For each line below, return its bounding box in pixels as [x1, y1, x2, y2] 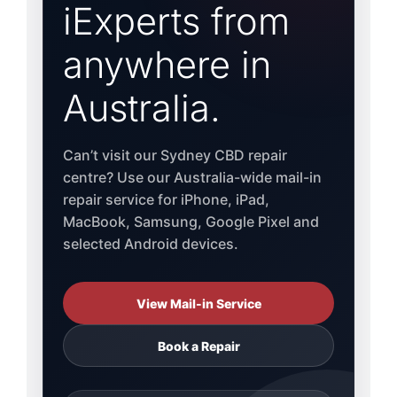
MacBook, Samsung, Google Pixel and [62, 213, 319, 231]
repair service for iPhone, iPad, [62, 191, 269, 209]
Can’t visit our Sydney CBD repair [62, 146, 287, 165]
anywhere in [62, 43, 271, 88]
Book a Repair [157, 338, 240, 354]
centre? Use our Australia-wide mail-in [62, 168, 322, 187]
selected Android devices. [62, 235, 238, 253]
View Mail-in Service [136, 295, 261, 311]
